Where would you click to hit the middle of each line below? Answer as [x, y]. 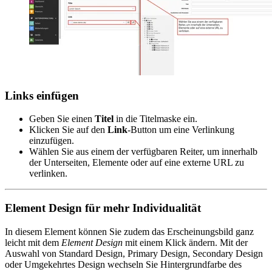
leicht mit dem [33, 242]
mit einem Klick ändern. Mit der [185, 242]
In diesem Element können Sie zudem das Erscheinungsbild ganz [129, 231]
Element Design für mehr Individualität [103, 208]
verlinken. [48, 174]
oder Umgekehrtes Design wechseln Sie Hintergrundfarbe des [123, 264]
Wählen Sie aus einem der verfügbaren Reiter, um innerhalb [143, 152]
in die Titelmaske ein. [155, 119]
